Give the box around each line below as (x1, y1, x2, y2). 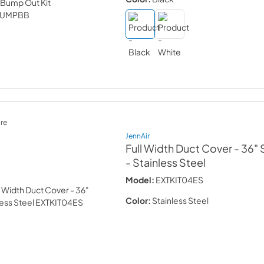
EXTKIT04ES (156, 174, 204, 185)
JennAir (126, 131, 150, 140)
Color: (126, 195, 151, 206)
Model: (126, 174, 155, 185)
